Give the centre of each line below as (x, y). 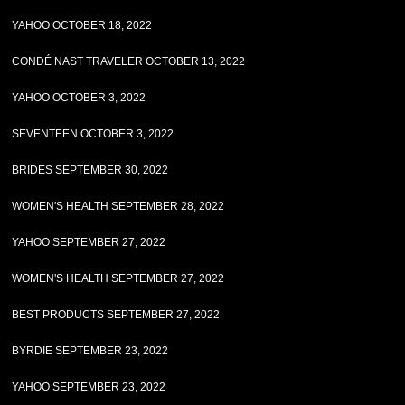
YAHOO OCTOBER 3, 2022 (79, 98)
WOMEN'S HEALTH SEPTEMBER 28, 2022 (118, 206)
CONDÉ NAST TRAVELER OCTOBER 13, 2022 (129, 61)
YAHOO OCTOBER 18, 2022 (82, 25)
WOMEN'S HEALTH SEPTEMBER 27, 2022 (118, 278)
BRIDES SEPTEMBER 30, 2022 (90, 170)
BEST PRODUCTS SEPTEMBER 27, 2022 (116, 315)
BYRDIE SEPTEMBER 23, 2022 (90, 351)
